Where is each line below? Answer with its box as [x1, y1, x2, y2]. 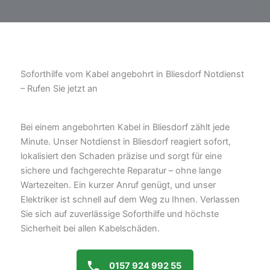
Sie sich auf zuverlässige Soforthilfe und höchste [20, 208, 219, 219]
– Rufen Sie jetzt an [20, 83, 98, 94]
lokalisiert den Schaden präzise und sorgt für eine [20, 150, 222, 162]
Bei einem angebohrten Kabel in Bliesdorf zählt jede [20, 121, 230, 133]
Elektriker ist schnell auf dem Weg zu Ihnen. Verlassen [20, 193, 240, 205]
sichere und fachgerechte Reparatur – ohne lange [20, 165, 221, 176]
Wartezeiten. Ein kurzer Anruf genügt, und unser [20, 179, 216, 190]
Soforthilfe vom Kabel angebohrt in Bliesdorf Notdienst [20, 68, 244, 80]
